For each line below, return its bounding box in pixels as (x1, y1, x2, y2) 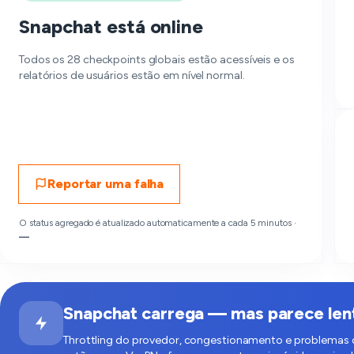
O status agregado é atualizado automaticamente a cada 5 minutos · (19, 217, 296, 228)
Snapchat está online (19, 15, 203, 38)
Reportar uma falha (47, 176, 164, 191)
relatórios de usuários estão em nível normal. (19, 69, 245, 82)
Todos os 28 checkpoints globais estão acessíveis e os (19, 53, 295, 66)
